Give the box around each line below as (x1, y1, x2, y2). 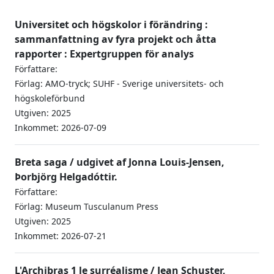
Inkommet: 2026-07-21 (15, 230, 106, 242)
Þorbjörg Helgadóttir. (15, 170, 117, 183)
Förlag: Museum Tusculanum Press (15, 201, 158, 212)
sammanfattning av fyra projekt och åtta (15, 32, 217, 46)
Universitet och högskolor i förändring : (15, 18, 208, 31)
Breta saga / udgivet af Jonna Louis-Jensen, (15, 155, 224, 169)
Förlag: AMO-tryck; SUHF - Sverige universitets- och (15, 78, 224, 89)
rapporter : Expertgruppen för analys (15, 47, 194, 61)
